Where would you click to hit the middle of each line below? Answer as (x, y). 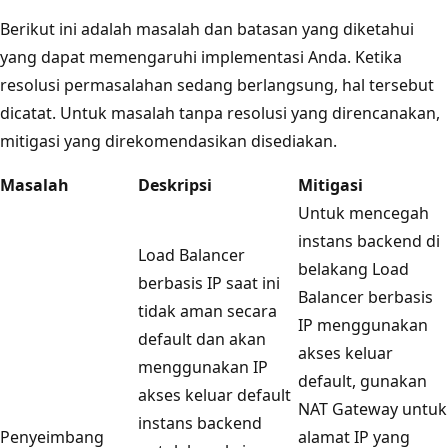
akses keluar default (214, 394)
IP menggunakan (363, 324)
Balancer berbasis (365, 296)
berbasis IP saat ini (209, 282)
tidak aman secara (207, 310)
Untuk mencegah (363, 212)
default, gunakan (362, 380)
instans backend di (369, 240)
